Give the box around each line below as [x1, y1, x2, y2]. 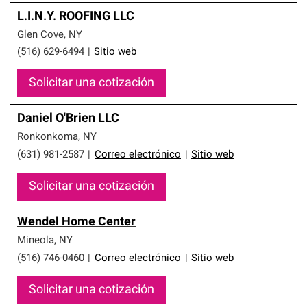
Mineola [17, 236, 54, 246]
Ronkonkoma [17, 132, 78, 143]
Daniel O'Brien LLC [17, 112, 119, 125]
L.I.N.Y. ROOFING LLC [17, 10, 134, 23]
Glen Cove [17, 30, 64, 40]
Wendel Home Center [17, 216, 136, 229]
